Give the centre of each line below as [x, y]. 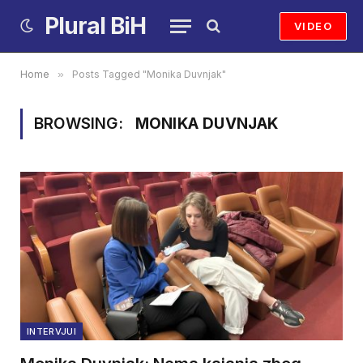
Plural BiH [95, 26]
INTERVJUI [51, 332]
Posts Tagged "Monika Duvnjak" [149, 74]
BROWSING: [81, 124]
